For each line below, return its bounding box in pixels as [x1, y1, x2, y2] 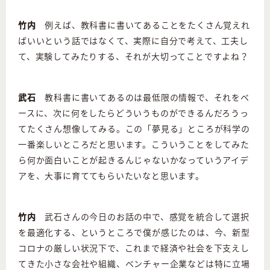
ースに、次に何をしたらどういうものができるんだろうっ [18, 107, 249, 119]
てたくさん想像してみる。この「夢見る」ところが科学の [18, 122, 250, 135]
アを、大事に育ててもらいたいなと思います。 [18, 169, 204, 182]
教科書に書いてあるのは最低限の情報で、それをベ [36, 91, 250, 104]
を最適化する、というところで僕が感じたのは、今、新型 [18, 226, 250, 239]
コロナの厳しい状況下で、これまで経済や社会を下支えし [18, 242, 250, 254]
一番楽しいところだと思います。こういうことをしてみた [18, 138, 250, 151]
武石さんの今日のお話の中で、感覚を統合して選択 [36, 210, 250, 223]
